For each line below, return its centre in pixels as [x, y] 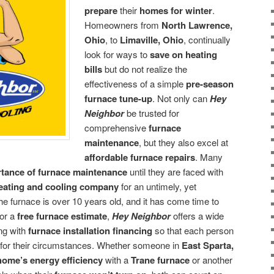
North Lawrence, [197, 25]
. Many [209, 157]
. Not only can [181, 98]
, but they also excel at [184, 142]
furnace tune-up [119, 98]
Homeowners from [123, 24]
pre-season [210, 83]
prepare [101, 10]
